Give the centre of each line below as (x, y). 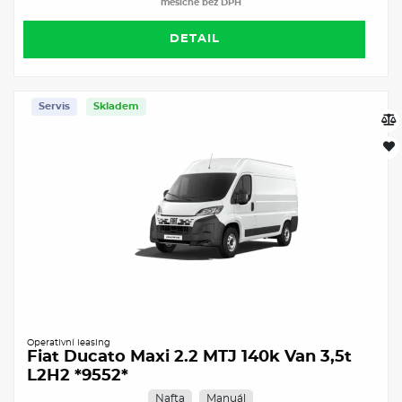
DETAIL (194, 39)
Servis (54, 106)
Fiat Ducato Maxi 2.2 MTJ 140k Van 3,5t (189, 357)
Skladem (116, 106)
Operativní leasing (69, 342)
